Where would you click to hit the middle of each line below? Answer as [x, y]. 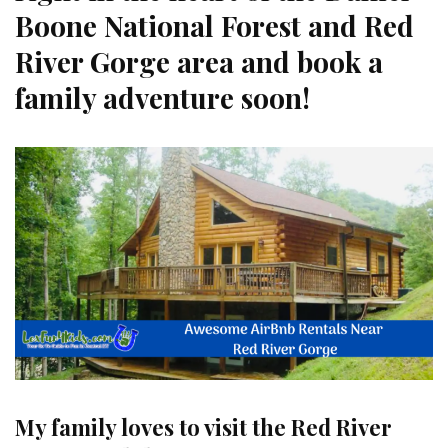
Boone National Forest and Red [214, 25]
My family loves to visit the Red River [203, 426]
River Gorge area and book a [199, 61]
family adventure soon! [162, 97]
